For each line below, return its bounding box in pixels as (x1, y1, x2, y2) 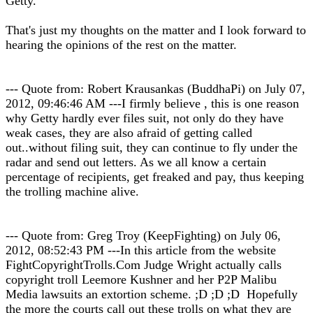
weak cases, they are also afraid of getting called (6, 126, 252, 140)
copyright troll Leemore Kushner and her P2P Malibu (6, 272, 277, 286)
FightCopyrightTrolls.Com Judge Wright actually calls (6, 258, 282, 272)
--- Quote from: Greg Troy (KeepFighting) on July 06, (6, 228, 281, 242)
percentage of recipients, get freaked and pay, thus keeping (6, 170, 304, 184)
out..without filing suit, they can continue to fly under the (6, 140, 298, 154)
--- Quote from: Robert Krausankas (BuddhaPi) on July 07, (6, 82, 305, 96)
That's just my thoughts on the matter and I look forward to (6, 23, 306, 37)
